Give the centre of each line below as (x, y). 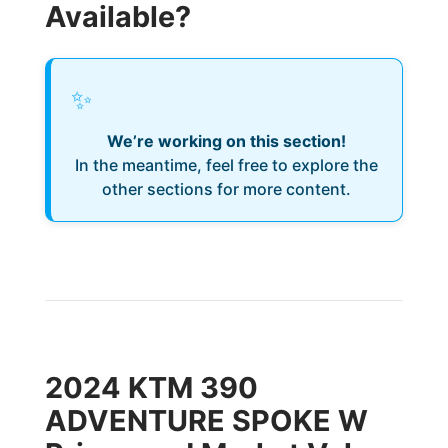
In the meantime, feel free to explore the (226, 165)
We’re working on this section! (226, 141)
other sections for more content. (226, 189)
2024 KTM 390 (151, 387)
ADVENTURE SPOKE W (206, 420)
